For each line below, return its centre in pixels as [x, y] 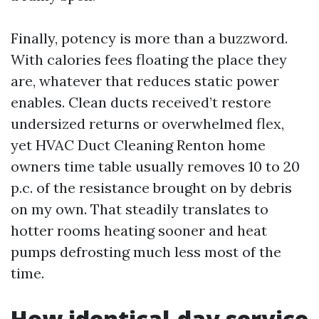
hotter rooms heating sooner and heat [139, 230]
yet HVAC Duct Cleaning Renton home [138, 145]
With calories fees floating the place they [149, 59]
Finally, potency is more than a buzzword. [149, 38]
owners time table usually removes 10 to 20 [155, 166]
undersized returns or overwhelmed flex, [147, 124]
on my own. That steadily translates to [140, 209]
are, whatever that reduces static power [145, 81]
